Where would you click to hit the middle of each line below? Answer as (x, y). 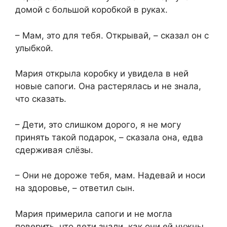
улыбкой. (34, 48)
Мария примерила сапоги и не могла (94, 214)
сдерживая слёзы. (54, 150)
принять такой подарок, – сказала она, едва (109, 137)
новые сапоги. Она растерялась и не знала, (108, 86)
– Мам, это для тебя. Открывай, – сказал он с (112, 35)
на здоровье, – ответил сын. (75, 188)
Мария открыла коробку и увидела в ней (102, 74)
